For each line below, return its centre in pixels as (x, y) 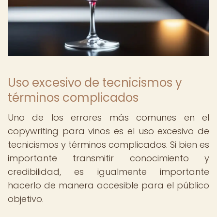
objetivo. (26, 199)
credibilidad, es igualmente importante (108, 172)
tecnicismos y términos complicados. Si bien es (108, 145)
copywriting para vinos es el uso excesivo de (108, 131)
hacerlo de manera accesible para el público (108, 185)
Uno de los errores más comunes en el (108, 117)
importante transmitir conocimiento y (108, 158)
